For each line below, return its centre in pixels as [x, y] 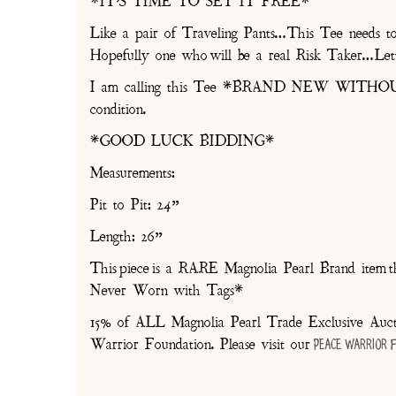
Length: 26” [126, 237]
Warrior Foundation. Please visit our [202, 345]
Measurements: [133, 174]
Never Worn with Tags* [167, 291]
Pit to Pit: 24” [135, 206]
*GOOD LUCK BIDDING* [183, 142]
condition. [118, 110]
